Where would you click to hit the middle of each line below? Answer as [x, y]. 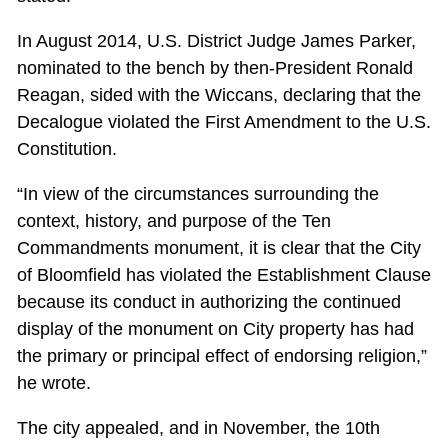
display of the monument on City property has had [215, 329]
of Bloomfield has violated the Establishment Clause [223, 275]
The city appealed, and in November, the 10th [198, 428]
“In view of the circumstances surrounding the [197, 194]
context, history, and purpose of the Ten [173, 221]
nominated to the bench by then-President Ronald [214, 68]
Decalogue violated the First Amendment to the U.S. [223, 122]
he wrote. [53, 383]
